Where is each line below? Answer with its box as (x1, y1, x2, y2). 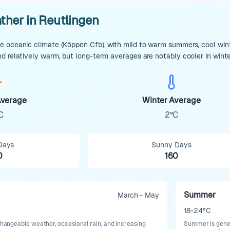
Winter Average (142, 95, 201, 105)
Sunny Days (151, 141, 191, 149)
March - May (117, 191, 159, 199)
